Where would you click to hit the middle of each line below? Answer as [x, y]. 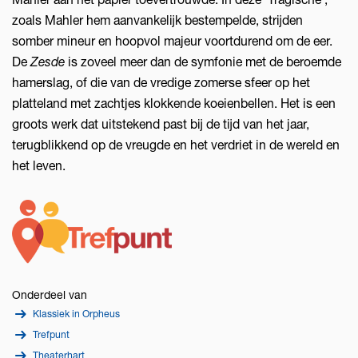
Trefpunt [52, 335]
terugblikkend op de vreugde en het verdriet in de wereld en [176, 145]
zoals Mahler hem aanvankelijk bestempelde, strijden [157, 20]
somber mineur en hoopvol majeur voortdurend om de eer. [172, 41]
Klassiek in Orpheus [77, 314]
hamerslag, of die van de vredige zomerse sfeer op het [161, 82]
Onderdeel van [50, 294]
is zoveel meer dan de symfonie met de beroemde [203, 62]
